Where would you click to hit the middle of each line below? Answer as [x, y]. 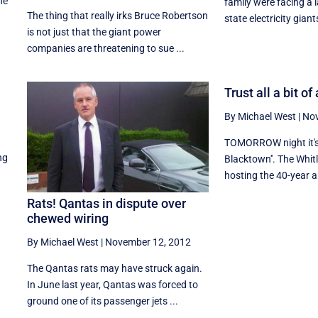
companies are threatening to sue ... [105, 48]
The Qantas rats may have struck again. [114, 269]
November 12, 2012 [148, 242]
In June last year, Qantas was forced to [112, 285]
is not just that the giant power [94, 32]
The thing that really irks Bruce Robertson [117, 15]
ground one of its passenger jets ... [102, 301]
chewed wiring [67, 219]
